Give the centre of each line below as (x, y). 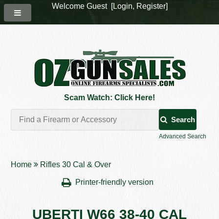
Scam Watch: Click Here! (109, 98)
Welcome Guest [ (82, 6)
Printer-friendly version (115, 182)
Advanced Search (182, 137)
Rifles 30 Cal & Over (76, 165)
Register (151, 6)
